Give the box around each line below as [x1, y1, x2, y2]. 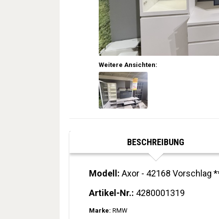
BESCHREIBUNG [127, 137, 185, 147]
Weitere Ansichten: [99, 61, 157, 68]
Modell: [89, 168, 120, 178]
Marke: [89, 207, 111, 214]
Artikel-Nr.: [89, 188, 134, 198]
